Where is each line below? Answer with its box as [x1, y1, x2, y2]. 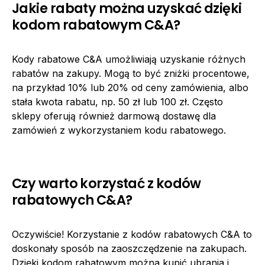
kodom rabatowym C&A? [12, 15, 180, 34]
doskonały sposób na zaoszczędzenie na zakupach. [12, 242, 247, 254]
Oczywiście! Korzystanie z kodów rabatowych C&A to [12, 228, 252, 240]
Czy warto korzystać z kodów [12, 173, 201, 193]
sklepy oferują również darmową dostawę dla [12, 109, 216, 122]
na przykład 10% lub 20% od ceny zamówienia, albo [12, 81, 248, 93]
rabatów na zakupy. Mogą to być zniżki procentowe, [12, 67, 250, 79]
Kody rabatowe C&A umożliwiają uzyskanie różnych [12, 53, 245, 65]
